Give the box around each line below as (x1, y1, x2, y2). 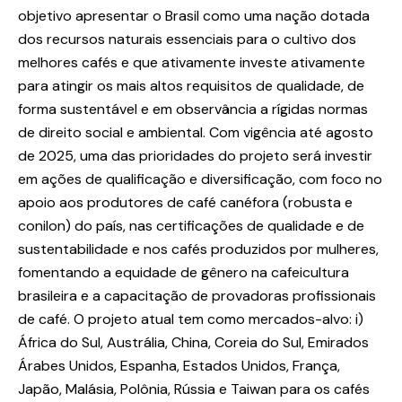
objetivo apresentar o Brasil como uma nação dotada (18, 6, 370, 26)
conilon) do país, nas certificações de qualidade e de (18, 216, 364, 236)
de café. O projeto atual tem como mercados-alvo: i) (18, 310, 363, 329)
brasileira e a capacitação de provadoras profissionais (18, 286, 376, 306)
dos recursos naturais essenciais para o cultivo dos (18, 30, 356, 49)
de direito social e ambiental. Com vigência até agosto (18, 123, 373, 143)
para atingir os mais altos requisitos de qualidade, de (18, 76, 364, 96)
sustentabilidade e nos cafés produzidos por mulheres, (18, 240, 379, 259)
